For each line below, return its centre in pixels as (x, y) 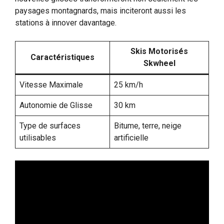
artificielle (131, 137)
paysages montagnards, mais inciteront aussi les (100, 10)
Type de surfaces (50, 125)
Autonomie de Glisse (56, 105)
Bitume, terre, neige (148, 125)
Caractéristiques (62, 57)
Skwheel (159, 63)
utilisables (38, 137)
